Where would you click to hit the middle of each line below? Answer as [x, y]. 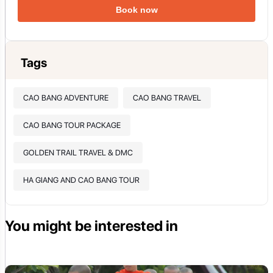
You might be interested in [91, 226]
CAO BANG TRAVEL [167, 97]
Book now [136, 9]
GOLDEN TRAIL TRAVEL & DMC [78, 152]
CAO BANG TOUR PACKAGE [72, 125]
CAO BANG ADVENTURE [66, 97]
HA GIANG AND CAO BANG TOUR [81, 180]
